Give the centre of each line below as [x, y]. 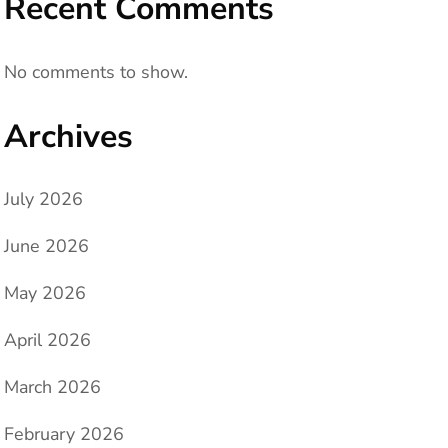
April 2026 [47, 340]
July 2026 [43, 199]
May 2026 [45, 293]
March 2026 [52, 387]
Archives [68, 136]
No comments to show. [96, 71]
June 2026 [46, 246]
